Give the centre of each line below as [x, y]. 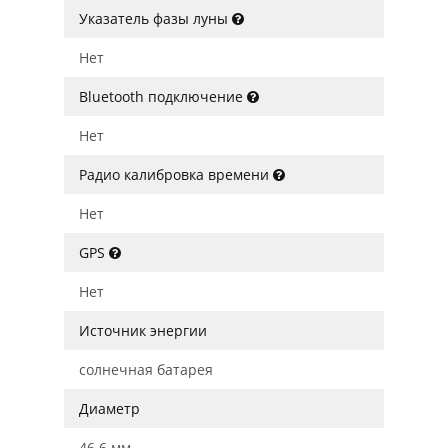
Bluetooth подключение [163, 96]
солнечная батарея [146, 369]
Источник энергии [143, 330]
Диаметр [109, 408]
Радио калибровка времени [176, 174]
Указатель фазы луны [155, 18]
